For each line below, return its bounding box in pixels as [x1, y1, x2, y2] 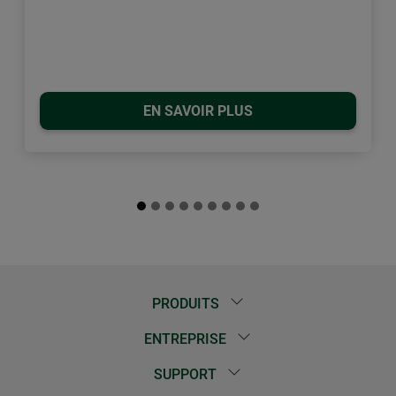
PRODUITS [151, 295, 223, 313]
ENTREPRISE [144, 331, 231, 348]
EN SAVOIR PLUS [143, 102, 253, 119]
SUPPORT [154, 366, 221, 384]
